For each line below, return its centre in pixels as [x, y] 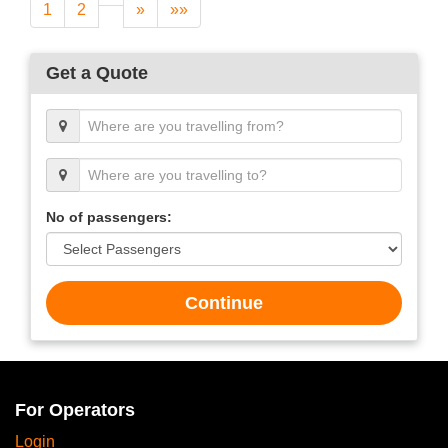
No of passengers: [109, 217]
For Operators [75, 410]
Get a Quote [97, 73]
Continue [224, 303]
